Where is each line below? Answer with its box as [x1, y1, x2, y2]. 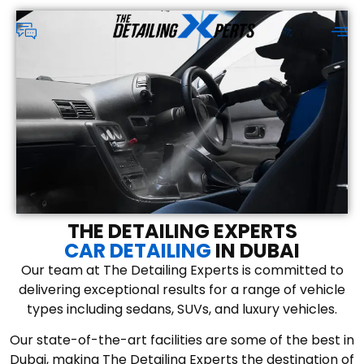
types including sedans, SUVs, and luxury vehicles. [27, 300, 337, 318]
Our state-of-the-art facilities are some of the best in [10, 331, 354, 350]
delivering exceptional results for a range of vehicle [19, 280, 345, 299]
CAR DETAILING [64, 237, 211, 264]
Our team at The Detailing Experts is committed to [20, 261, 344, 279]
